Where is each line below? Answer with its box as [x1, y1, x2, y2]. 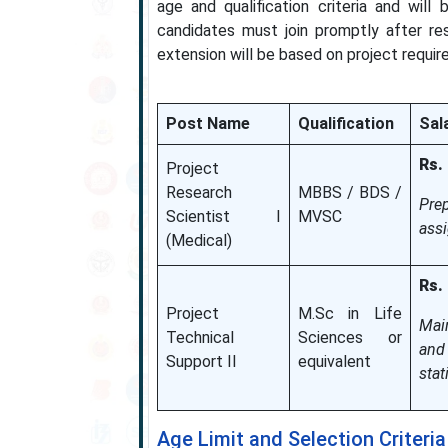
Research [165, 183, 232, 202]
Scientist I [165, 207, 281, 226]
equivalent [297, 352, 371, 371]
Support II [165, 352, 237, 371]
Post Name [165, 114, 250, 133]
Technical [165, 328, 234, 347]
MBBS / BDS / [297, 183, 402, 202]
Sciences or [297, 328, 402, 347]
